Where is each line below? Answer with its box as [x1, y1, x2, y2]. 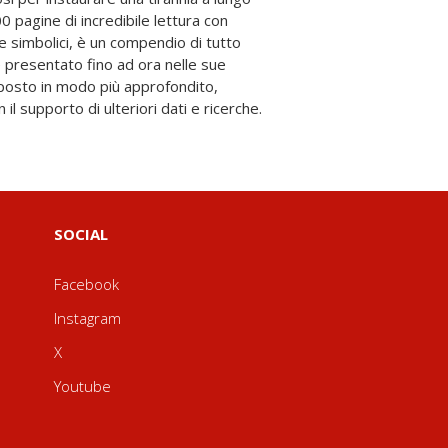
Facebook [53, 274, 119, 294]
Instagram [53, 308, 121, 328]
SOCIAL [53, 224, 108, 244]
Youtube [53, 376, 111, 396]
